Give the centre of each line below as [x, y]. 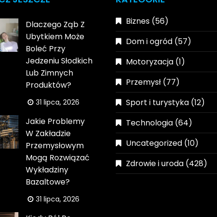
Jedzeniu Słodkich [59, 61]
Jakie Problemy [55, 121]
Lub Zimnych [50, 73]
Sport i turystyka [157, 102]
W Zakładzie [48, 133]
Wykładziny [47, 170]
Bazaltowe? [48, 182]
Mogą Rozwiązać [58, 157]
